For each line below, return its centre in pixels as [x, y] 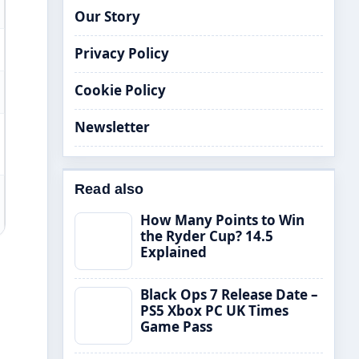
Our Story [107, 16]
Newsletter [112, 127]
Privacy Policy [122, 53]
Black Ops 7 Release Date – [229, 294]
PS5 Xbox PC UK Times [214, 311]
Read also [109, 189]
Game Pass [176, 327]
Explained [173, 252]
